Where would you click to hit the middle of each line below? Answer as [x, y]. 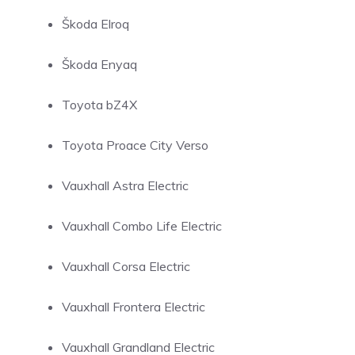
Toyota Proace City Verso [135, 145]
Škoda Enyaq [99, 64]
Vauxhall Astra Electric [125, 185]
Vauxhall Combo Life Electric [142, 226]
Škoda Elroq [95, 24]
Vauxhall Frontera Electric [134, 307]
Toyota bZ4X [99, 105]
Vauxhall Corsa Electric [126, 266]
